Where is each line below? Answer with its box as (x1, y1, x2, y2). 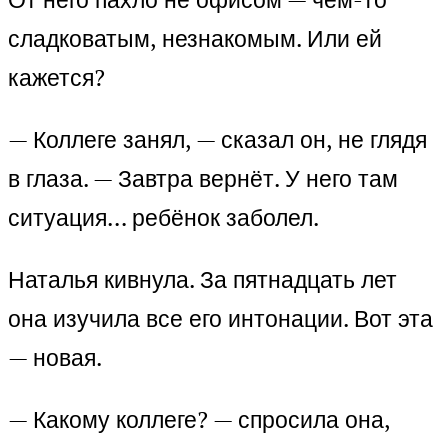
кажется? (8, 62, 105, 94)
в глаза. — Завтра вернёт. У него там (8, 163, 398, 195)
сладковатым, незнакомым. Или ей (8, 23, 382, 55)
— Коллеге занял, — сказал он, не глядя (8, 124, 427, 156)
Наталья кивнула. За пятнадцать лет (8, 264, 397, 296)
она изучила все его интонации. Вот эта (8, 303, 433, 335)
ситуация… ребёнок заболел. (8, 202, 319, 234)
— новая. (8, 342, 102, 374)
